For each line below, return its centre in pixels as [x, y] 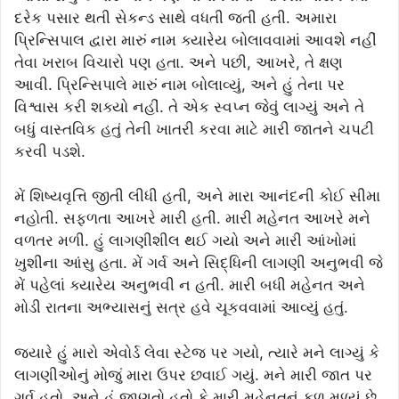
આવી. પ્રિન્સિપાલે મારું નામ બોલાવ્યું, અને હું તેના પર [179, 84]
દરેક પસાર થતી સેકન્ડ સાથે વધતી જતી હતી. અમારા [175, 17]
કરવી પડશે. [50, 151]
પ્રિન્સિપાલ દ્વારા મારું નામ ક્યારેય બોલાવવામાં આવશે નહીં [195, 40]
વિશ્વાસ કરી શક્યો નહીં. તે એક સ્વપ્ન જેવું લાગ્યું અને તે [189, 106]
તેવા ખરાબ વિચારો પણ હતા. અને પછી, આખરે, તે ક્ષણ [179, 62]
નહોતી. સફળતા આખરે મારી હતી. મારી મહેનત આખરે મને [192, 219]
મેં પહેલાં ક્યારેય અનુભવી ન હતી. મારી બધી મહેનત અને [190, 285]
